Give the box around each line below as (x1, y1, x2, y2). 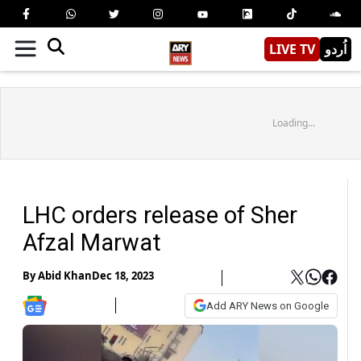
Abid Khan (38, 268, 92, 284)
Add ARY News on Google (206, 299, 329, 312)
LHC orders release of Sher (23, 201, 297, 229)
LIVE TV (269, 39, 315, 58)
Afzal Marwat (23, 228, 161, 256)
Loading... (272, 115, 315, 130)
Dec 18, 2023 (92, 268, 154, 284)
